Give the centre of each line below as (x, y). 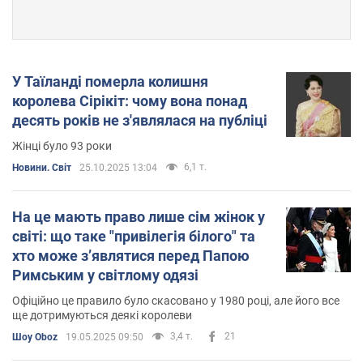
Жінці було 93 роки (62, 145)
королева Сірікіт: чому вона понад (130, 100)
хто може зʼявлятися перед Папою (131, 255)
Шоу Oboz (35, 337)
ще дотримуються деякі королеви (102, 315)
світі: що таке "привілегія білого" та (134, 236)
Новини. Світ (42, 167)
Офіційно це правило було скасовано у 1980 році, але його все (176, 300)
